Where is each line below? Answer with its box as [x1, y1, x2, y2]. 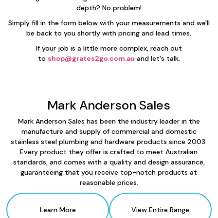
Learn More [39, 205, 76, 214]
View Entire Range [131, 205, 189, 214]
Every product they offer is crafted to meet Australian [20, 147, 198, 156]
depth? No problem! [76, 3, 142, 12]
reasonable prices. [79, 178, 138, 187]
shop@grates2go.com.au [47, 54, 135, 63]
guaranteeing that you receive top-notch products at [20, 168, 198, 177]
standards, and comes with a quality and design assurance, [13, 158, 205, 166]
